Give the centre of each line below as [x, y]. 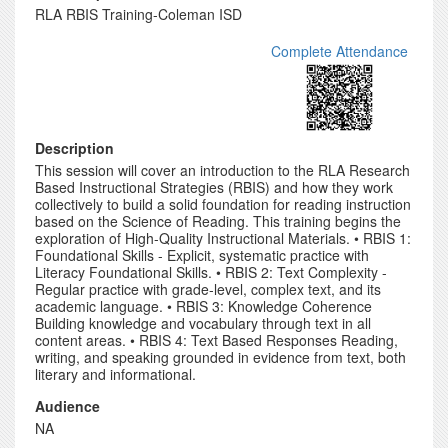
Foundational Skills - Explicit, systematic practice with [202, 255]
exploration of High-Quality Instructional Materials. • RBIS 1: [223, 238]
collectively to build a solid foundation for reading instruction [223, 204]
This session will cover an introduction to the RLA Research [222, 170]
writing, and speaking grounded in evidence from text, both [220, 357]
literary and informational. [115, 374]
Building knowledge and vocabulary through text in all [203, 323]
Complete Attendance [339, 51]
